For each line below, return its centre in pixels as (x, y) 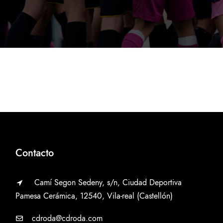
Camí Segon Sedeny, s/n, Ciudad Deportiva (108, 183)
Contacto (34, 153)
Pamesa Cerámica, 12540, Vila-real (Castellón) (94, 196)
